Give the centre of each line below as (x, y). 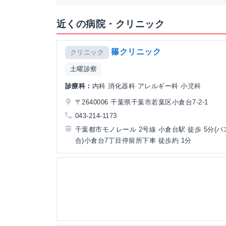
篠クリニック (136, 52)
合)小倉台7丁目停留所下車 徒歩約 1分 (133, 140)
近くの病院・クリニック (111, 24)
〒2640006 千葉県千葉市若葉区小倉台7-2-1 (142, 102)
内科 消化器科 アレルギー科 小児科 (147, 86)
